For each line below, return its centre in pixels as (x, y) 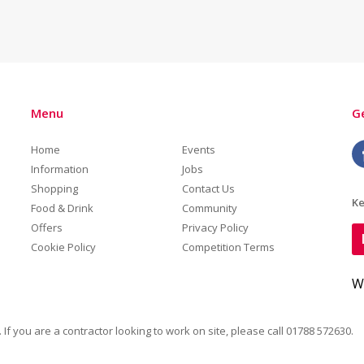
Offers (47, 227)
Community (209, 208)
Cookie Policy (64, 247)
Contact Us (208, 188)
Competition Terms (228, 247)
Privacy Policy (215, 227)
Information (60, 169)
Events (198, 149)
